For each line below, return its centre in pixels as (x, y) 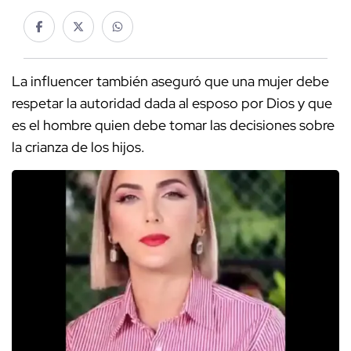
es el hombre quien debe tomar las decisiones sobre (175, 125)
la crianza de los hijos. (80, 147)
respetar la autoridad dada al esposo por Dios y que (172, 103)
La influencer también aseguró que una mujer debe (170, 81)
